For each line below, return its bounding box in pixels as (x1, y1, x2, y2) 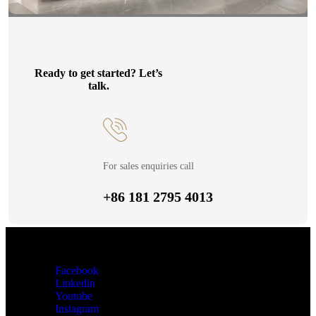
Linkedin (55, 277, 95, 290)
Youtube (55, 290, 92, 303)
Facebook (55, 265, 99, 277)
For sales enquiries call (103, 161, 194, 172)
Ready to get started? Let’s (35, 66, 162, 79)
